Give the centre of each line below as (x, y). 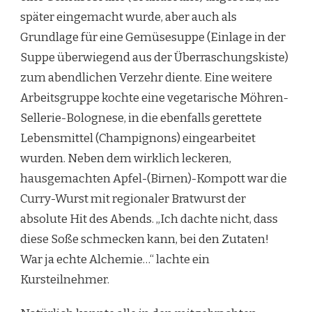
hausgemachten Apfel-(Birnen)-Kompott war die (154, 179)
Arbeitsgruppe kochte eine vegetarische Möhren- (154, 98)
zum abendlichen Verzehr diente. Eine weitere (146, 78)
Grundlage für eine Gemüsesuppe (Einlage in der (153, 37)
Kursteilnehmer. (65, 280)
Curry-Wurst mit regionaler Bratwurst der (133, 199)
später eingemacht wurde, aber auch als (128, 17)
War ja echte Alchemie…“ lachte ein (115, 259)
